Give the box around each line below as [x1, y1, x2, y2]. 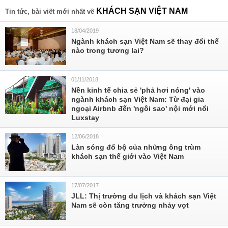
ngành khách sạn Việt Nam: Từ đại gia [71, 95, 204, 103]
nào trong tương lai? [71, 46, 144, 54]
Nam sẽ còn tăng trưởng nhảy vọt [71, 201, 189, 209]
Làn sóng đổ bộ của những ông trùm [71, 143, 201, 151]
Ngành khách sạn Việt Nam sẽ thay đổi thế [71, 37, 219, 45]
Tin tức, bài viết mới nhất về [5, 8, 96, 15]
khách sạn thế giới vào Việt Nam [71, 152, 184, 160]
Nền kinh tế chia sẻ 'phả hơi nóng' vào [71, 86, 205, 94]
